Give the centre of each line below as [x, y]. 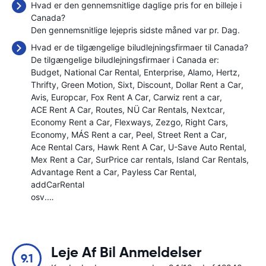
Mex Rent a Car [61, 159]
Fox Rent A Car [120, 97]
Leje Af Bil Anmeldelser [126, 252]
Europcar [69, 97]
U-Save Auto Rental [206, 147]
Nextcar [207, 110]
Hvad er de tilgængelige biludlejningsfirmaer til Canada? [140, 47]
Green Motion [87, 85]
